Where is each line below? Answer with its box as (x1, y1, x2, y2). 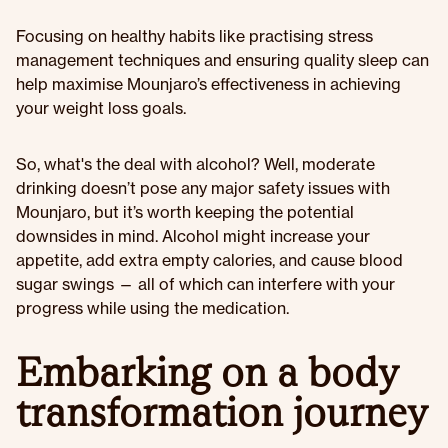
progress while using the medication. (16, 298, 289, 318)
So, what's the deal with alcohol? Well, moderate (16, 154, 375, 174)
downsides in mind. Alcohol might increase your (16, 226, 370, 246)
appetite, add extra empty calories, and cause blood (16, 250, 403, 270)
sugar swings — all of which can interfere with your (16, 274, 395, 294)
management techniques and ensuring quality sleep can (16, 50, 429, 70)
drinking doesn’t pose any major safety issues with (16, 178, 390, 198)
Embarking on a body (16, 348, 398, 396)
